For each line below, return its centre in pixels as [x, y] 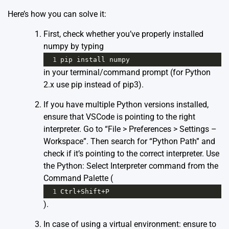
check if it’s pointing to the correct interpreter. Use [131, 154]
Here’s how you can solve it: [57, 14]
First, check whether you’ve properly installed [123, 34]
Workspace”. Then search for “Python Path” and [129, 142]
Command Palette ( [78, 178]
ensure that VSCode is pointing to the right [119, 117]
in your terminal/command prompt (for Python [127, 73]
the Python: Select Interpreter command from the [131, 166]
